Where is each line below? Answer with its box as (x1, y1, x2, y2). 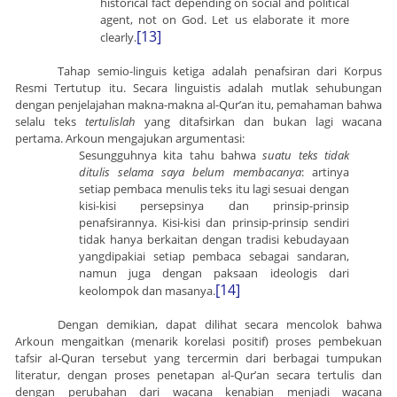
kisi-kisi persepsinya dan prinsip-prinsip (79, 198, 349, 214)
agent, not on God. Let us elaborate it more (100, 12, 349, 28)
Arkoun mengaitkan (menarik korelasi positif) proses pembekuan (15, 333, 382, 350)
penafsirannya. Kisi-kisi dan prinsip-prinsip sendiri (79, 214, 349, 231)
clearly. (100, 29, 136, 46)
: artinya (300, 164, 349, 181)
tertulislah (85, 113, 144, 130)
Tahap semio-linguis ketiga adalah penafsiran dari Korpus (58, 63, 382, 80)
